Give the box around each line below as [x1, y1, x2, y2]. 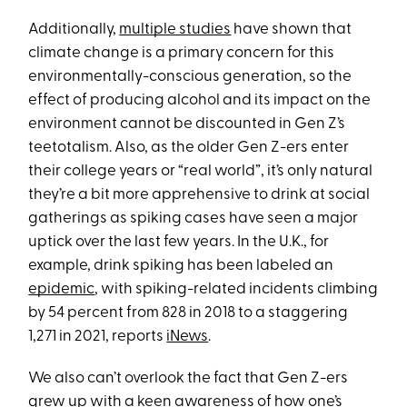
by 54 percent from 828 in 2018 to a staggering [28, 305, 349, 321]
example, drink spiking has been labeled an [28, 258, 334, 273]
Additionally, [28, 22, 120, 37]
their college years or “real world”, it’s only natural [28, 164, 373, 179]
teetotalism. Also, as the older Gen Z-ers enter [28, 140, 350, 155]
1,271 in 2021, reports [28, 329, 167, 344]
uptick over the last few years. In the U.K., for [28, 234, 330, 250]
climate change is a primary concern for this [28, 45, 335, 61]
